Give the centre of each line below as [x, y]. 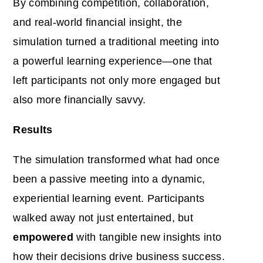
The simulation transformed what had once [116, 159]
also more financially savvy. [80, 100]
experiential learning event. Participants [109, 198]
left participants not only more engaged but [117, 80]
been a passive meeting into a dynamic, [109, 179]
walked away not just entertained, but [103, 218]
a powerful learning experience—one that [113, 61]
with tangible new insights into [148, 237]
